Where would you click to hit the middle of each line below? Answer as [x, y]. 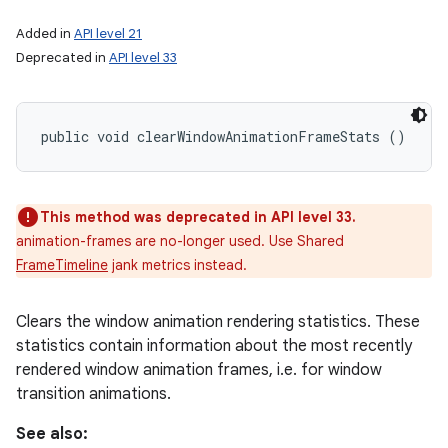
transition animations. [93, 394]
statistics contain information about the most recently [214, 346]
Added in [45, 33]
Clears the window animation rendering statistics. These [218, 322]
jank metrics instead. [177, 265]
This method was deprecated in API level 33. [198, 217]
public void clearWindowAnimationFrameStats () [223, 136]
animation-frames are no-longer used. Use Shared [180, 241]
